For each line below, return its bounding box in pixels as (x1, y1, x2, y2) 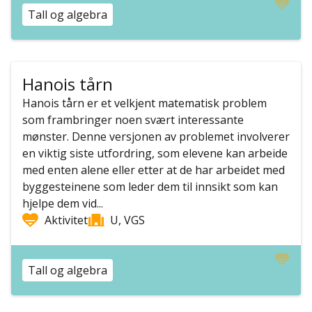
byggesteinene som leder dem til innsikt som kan (22, 179, 278, 194)
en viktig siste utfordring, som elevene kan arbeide (22, 146, 288, 161)
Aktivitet (45, 212, 88, 228)
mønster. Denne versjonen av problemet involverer (22, 129, 290, 144)
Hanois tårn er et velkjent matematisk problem (22, 95, 267, 111)
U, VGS (110, 212, 145, 228)
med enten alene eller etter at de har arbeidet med (22, 162, 285, 178)
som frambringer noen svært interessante (22, 112, 244, 127)
